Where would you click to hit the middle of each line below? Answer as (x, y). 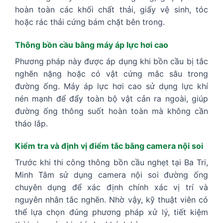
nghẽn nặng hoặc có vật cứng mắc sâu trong (111, 73)
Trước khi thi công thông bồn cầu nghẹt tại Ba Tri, (111, 163)
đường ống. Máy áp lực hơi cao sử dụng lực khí (111, 86)
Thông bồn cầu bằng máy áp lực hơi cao (92, 45)
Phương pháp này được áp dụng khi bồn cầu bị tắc (111, 61)
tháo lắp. (31, 123)
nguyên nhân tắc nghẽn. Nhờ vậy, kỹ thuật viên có (111, 200)
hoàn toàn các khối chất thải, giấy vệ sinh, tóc (111, 9)
